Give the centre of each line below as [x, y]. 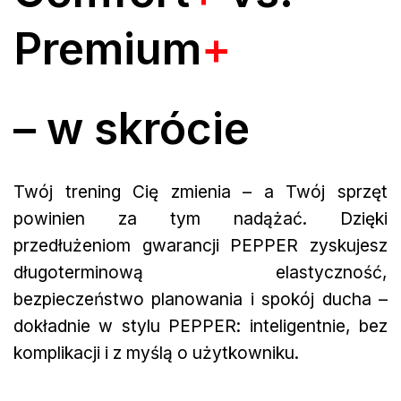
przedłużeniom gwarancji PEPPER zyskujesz [200, 246]
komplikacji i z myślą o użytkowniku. [156, 353]
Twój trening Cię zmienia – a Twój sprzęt [200, 192]
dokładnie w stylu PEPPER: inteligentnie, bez [200, 326]
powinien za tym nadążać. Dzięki [200, 219]
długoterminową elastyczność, [200, 273]
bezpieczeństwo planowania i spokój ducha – [200, 299]
